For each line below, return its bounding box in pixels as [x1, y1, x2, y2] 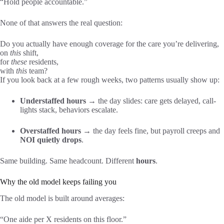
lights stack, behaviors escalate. [20, 105, 118, 114]
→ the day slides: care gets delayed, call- [86, 96, 216, 105]
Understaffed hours [20, 96, 86, 105]
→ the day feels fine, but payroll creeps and [81, 126, 220, 135]
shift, [21, 48, 38, 57]
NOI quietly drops [20, 135, 81, 144]
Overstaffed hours [20, 126, 81, 135]
